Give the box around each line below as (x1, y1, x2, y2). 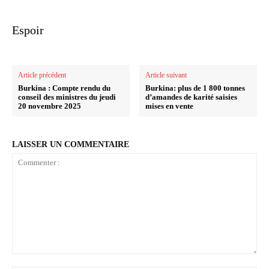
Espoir (12, 23, 44, 37)
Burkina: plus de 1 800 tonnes (145, 83, 246, 93)
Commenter (11, 255, 57, 265)
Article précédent (18, 71, 66, 80)
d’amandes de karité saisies (145, 92, 238, 102)
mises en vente (145, 101, 194, 111)
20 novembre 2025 (18, 101, 81, 111)
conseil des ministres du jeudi (18, 92, 116, 102)
